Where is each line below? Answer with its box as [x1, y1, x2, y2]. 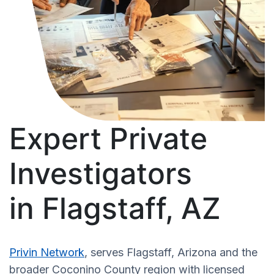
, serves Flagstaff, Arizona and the [84, 245, 257, 259]
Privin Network [9, 245, 84, 259]
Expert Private [9, 120, 207, 157]
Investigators [9, 155, 192, 191]
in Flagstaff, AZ [9, 190, 221, 226]
